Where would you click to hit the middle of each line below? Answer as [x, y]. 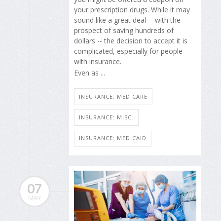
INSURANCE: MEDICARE [113, 97]
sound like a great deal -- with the [127, 20]
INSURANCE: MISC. [106, 117]
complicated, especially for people [128, 51]
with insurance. [98, 62]
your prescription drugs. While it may [132, 10]
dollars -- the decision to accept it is [131, 41]
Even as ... [90, 73]
